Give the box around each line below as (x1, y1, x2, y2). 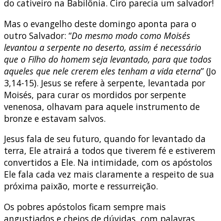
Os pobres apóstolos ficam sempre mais (4, 200, 166, 213)
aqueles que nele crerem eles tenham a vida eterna (4, 65, 201, 77)
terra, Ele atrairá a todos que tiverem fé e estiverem (4, 145, 216, 157)
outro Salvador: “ (4, 29, 72, 41)
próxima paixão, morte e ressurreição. (4, 180, 158, 192)
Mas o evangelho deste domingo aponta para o (4, 17, 196, 30)
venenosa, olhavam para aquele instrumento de (4, 100, 200, 112)
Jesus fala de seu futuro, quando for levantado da (4, 133, 206, 145)
